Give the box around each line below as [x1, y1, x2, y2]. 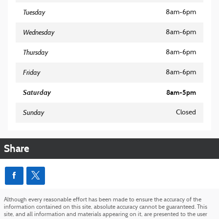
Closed [176, 109, 196, 116]
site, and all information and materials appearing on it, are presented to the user [4, 211, 207, 218]
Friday [23, 67, 40, 77]
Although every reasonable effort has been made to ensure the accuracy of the [4, 197, 201, 203]
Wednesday [23, 27, 54, 37]
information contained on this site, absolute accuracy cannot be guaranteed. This [4, 204, 207, 210]
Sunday [23, 108, 44, 117]
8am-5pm [166, 88, 196, 97]
